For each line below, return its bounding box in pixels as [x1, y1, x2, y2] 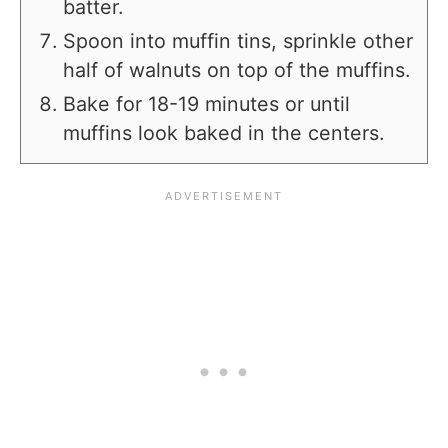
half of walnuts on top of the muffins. [63, 58, 410, 82]
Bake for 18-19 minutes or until [63, 92, 350, 116]
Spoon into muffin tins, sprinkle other [63, 29, 413, 53]
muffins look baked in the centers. [63, 121, 384, 145]
